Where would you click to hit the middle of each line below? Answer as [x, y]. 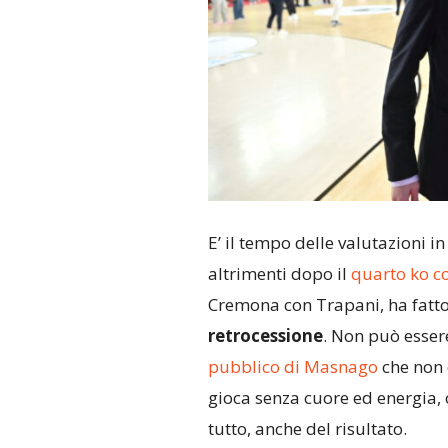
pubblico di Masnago [292, 367]
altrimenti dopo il [279, 274]
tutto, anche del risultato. [307, 429]
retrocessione [265, 336]
